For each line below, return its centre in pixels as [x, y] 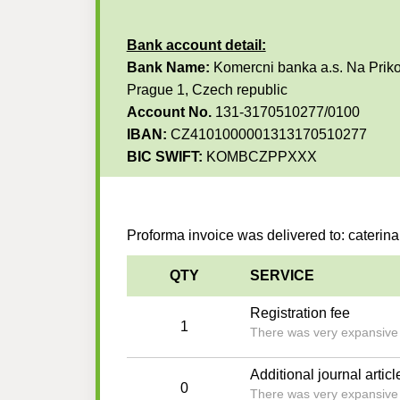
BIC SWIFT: [164, 157]
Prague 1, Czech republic [207, 90]
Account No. [171, 112]
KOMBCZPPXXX [259, 157]
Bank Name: [168, 68]
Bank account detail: [196, 46]
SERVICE [282, 276]
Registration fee [300, 313]
